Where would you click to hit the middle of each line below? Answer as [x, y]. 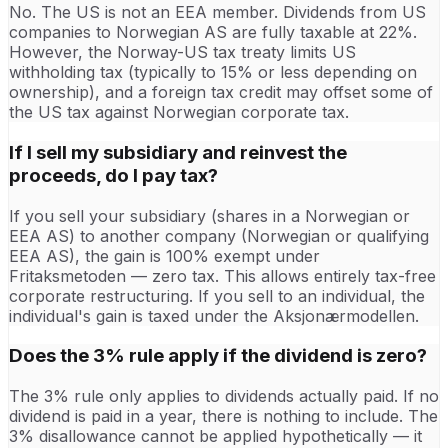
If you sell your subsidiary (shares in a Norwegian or [209, 215]
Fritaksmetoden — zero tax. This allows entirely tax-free [222, 275]
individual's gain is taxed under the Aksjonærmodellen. [214, 315]
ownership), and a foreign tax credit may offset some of [221, 92]
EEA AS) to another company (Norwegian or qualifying [219, 235]
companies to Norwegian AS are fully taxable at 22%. [213, 32]
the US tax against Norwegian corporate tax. [179, 112]
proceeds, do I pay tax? [113, 175]
